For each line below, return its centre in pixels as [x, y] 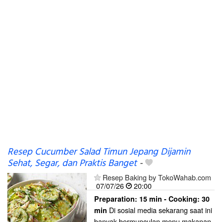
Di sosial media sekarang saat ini [160, 210]
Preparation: [117, 199]
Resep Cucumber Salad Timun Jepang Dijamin [99, 152]
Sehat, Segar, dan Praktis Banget [72, 164]
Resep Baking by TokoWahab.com [157, 177]
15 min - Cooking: [170, 199]
